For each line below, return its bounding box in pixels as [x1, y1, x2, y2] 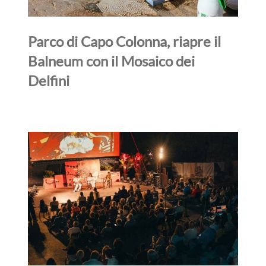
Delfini [28, 71, 70, 89]
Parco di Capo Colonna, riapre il [28, 32, 221, 50]
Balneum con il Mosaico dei [28, 52, 195, 69]
